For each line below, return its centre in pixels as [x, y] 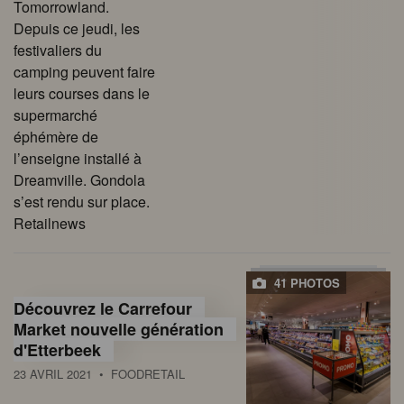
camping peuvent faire [84, 71]
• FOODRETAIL [138, 373]
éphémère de [56, 136]
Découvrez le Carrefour [103, 308]
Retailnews [50, 223]
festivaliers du [58, 50]
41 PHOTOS [305, 282]
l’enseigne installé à [78, 158]
